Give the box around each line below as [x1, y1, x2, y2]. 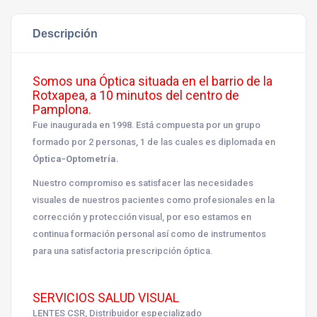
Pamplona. [33, 102, 91, 117]
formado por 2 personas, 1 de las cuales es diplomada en [33, 137, 275, 147]
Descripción [33, 27, 98, 40]
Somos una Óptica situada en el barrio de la [33, 74, 272, 88]
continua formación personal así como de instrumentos [33, 229, 266, 239]
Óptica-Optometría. [33, 154, 119, 164]
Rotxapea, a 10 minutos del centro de [33, 88, 239, 103]
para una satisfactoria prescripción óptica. [33, 246, 212, 256]
